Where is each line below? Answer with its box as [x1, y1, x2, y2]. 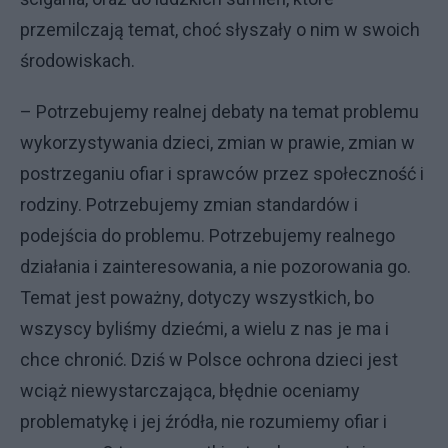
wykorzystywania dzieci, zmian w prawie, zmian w [20, 131, 415, 153]
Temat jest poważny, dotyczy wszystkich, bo [20, 286, 374, 308]
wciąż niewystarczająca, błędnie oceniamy [20, 379, 360, 401]
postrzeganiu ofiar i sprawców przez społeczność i [20, 162, 424, 184]
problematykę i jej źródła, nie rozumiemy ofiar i [20, 410, 387, 432]
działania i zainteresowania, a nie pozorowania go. [20, 255, 411, 277]
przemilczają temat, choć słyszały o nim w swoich [20, 18, 420, 40]
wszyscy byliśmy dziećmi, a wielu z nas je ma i [20, 317, 389, 339]
